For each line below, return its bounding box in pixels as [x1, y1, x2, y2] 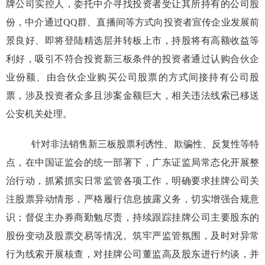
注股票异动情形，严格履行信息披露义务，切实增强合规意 [5, 194, 260, 205]
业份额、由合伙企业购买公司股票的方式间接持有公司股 [5, 72, 260, 83]
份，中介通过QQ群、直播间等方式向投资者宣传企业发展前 [5, 17, 260, 28]
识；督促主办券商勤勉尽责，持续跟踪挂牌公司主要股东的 [5, 212, 260, 223]
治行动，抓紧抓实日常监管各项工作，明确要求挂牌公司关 [5, 176, 260, 186]
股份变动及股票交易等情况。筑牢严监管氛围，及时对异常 [5, 231, 260, 241]
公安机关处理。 [5, 109, 72, 119]
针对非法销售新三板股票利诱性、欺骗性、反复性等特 [31, 139, 260, 150]
